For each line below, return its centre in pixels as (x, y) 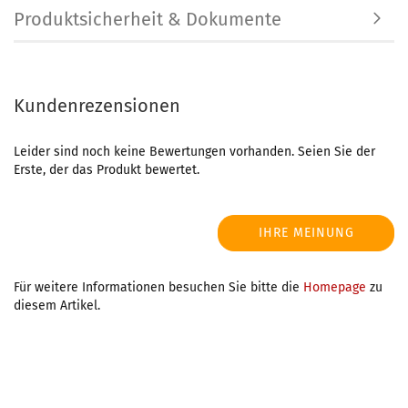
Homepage (335, 287)
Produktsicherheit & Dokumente (148, 19)
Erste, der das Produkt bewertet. (107, 170)
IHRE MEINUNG (306, 233)
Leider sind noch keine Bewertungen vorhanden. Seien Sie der (194, 152)
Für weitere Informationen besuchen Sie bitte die (158, 287)
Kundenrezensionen (97, 106)
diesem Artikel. (57, 306)
